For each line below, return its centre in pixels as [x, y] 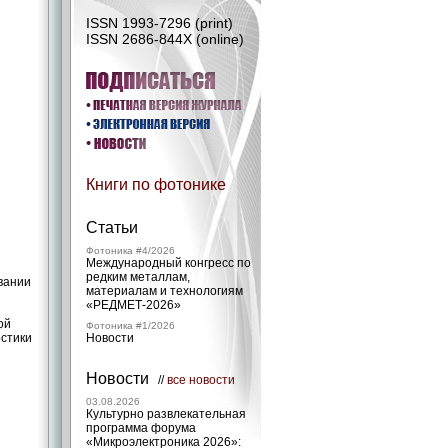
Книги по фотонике [156, 184]
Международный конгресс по [168, 263]
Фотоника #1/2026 [130, 325]
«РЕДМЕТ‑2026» [133, 305]
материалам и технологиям [164, 291]
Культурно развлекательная [166, 414]
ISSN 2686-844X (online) [165, 39]
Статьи [112, 227]
